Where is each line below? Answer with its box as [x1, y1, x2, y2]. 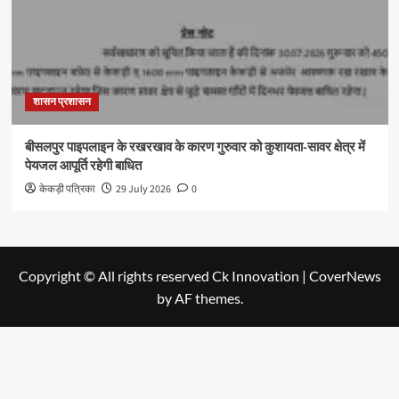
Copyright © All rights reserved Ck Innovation [18, 267, 302, 285]
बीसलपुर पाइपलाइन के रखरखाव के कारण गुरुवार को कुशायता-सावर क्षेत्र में [24, 138, 365, 158]
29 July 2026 [115, 182, 171, 198]
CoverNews [308, 267, 381, 285]
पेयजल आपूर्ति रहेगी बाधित [24, 157, 142, 176]
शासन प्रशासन [32, 94, 91, 110]
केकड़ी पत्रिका [38, 182, 95, 198]
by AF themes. [156, 289, 243, 307]
